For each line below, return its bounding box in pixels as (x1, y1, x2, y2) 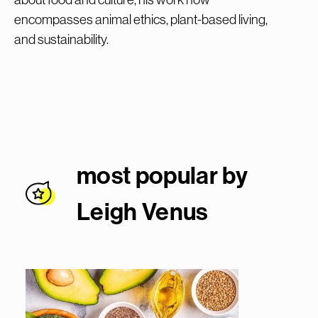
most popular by (77, 160, 248, 190)
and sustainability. (14, 31, 109, 48)
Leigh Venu (77, 196, 197, 226)
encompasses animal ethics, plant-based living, (14, 11, 268, 28)
